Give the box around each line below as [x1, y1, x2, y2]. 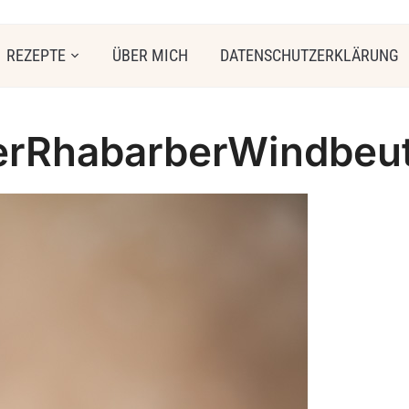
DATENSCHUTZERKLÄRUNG [220, 46, 399, 65]
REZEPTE [6, 46, 66, 65]
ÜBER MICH [112, 46, 188, 65]
